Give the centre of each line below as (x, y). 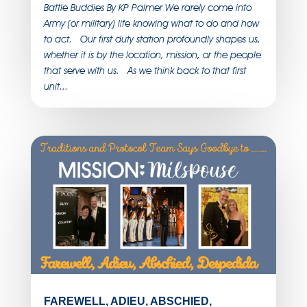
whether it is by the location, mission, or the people (152, 55)
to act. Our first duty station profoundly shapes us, (152, 39)
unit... (56, 87)
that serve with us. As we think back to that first (145, 71)
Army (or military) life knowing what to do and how (151, 24)
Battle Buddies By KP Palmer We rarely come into (147, 8)
